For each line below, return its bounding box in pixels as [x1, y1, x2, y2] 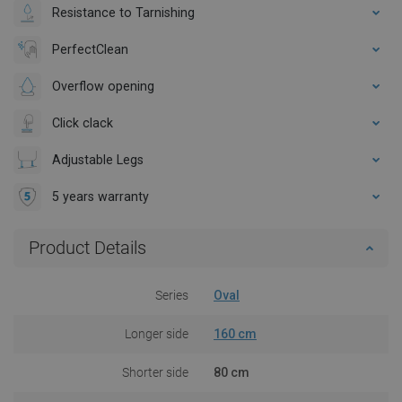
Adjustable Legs [52, 152, 144, 167]
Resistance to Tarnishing [52, 4, 195, 20]
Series [155, 287, 188, 302]
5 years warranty [52, 188, 149, 204]
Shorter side [122, 364, 188, 380]
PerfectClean [52, 41, 128, 57]
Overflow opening [52, 78, 154, 93]
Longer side [125, 326, 188, 341]
